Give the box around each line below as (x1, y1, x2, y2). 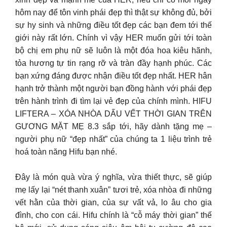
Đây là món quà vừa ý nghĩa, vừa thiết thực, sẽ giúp (15, 173, 212, 181)
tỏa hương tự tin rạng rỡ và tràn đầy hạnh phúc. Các (15, 58, 212, 67)
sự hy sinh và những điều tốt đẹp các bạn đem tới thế (15, 20, 212, 29)
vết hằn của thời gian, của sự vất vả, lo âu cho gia (15, 198, 212, 207)
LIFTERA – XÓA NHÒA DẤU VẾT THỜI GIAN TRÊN (15, 109, 212, 118)
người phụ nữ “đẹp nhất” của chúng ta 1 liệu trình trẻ (15, 134, 212, 143)
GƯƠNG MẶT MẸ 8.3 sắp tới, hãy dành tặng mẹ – (15, 122, 212, 131)
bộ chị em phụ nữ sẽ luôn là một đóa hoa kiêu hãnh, (15, 46, 212, 55)
